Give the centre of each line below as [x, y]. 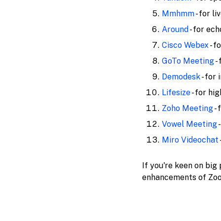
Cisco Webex [185, 45]
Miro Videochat [190, 140]
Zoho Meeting [187, 108]
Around [175, 29]
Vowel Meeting [189, 124]
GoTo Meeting [188, 61]
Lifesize [176, 92]
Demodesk [181, 77]
